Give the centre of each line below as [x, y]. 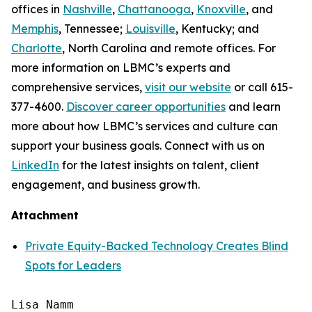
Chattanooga [154, 9]
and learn [253, 107]
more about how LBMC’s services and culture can [145, 126]
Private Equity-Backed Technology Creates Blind [157, 246]
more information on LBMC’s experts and [121, 68]
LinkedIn [35, 165]
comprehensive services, [78, 87]
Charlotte [37, 48]
